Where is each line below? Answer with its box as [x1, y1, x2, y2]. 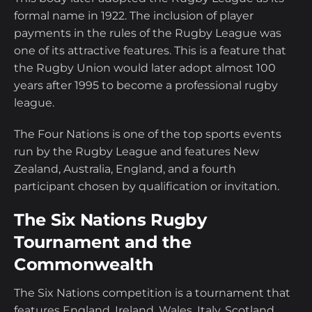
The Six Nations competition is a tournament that [14, 286, 290, 300]
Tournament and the [14, 232, 192, 253]
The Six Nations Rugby [14, 210, 207, 231]
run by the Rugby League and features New [14, 145, 259, 159]
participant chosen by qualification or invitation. [14, 180, 282, 194]
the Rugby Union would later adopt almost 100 [14, 61, 276, 75]
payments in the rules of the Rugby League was [14, 26, 281, 40]
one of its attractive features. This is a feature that [14, 44, 286, 58]
